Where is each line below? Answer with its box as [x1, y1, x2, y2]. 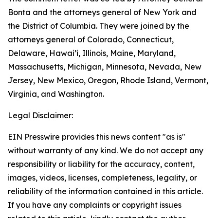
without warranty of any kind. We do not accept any [8, 145, 203, 155]
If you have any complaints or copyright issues [8, 200, 182, 210]
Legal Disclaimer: [8, 110, 73, 120]
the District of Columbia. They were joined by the [8, 21, 189, 31]
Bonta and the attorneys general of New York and [8, 7, 197, 17]
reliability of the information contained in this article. [8, 186, 203, 196]
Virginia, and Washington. [8, 89, 104, 99]
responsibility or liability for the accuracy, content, [8, 159, 195, 169]
